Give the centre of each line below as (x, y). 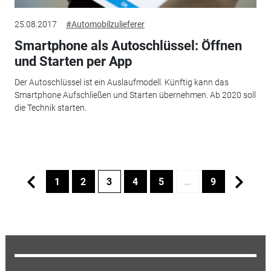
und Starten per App (73, 62)
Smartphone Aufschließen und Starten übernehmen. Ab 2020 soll (135, 95)
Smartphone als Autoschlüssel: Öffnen (128, 46)
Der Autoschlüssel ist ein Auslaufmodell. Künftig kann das (121, 82)
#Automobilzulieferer (105, 24)
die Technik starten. (50, 107)
